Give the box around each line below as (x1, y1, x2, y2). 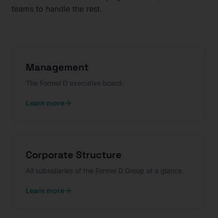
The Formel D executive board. (26, 78, 124, 87)
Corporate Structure (26, 148, 122, 161)
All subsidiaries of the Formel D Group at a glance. (26, 166, 184, 175)
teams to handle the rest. (12, 3, 102, 14)
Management (26, 60, 89, 73)
